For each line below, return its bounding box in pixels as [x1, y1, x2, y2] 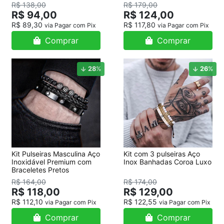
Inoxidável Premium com [11, 157, 91, 166]
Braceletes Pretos [11, 165, 69, 174]
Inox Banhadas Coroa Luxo [123, 157, 211, 166]
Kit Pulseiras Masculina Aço [11, 149, 100, 158]
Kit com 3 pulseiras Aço [123, 149, 200, 158]
